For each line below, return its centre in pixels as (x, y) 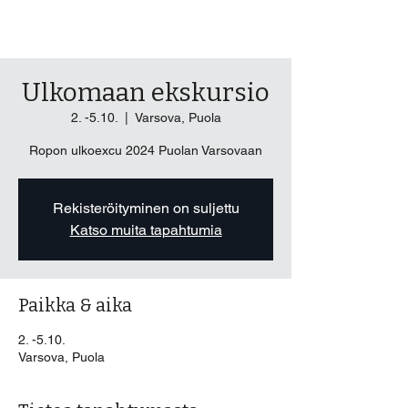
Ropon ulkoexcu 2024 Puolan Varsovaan (146, 150)
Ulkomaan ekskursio (146, 92)
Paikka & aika (75, 305)
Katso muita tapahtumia (146, 230)
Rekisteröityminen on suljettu (146, 208)
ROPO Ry (49, 31)
